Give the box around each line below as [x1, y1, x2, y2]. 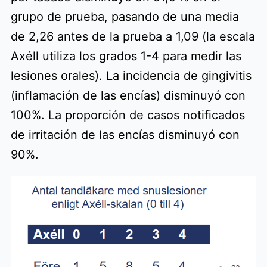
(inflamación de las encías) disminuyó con [11, 88, 246, 103]
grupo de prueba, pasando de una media [11, 10, 239, 24]
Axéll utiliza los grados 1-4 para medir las [11, 49, 241, 64]
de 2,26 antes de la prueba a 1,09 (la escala [11, 29, 255, 44]
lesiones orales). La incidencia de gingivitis [11, 69, 252, 83]
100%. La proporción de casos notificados [11, 108, 245, 123]
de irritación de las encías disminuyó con [11, 128, 240, 142]
